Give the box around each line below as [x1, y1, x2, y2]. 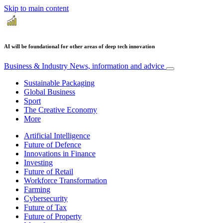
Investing [24, 158, 53, 167]
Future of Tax [24, 203, 67, 212]
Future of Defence [24, 140, 81, 149]
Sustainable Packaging [24, 78, 95, 87]
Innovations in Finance [24, 149, 96, 158]
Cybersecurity [24, 194, 68, 203]
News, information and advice [70, 61, 164, 70]
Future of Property [24, 212, 82, 221]
